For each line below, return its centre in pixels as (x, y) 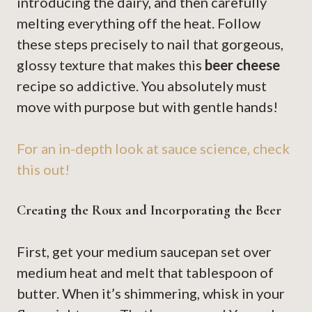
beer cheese (242, 65)
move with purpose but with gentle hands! (147, 107)
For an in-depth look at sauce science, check (153, 149)
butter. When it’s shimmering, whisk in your (151, 294)
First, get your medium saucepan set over (144, 252)
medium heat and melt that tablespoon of (145, 273)
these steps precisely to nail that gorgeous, (150, 44)
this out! (43, 170)
